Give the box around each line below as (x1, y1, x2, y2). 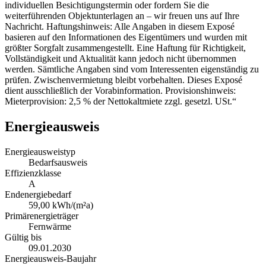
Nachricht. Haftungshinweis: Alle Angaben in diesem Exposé (5, 21, 235, 31)
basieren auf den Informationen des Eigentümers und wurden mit (5, 31, 247, 42)
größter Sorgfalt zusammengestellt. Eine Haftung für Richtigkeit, (5, 42, 246, 53)
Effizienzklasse (5, 167, 61, 178)
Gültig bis (5, 232, 42, 242)
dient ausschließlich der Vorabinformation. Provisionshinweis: (5, 85, 236, 96)
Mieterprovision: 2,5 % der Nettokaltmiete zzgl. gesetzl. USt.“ (5, 96, 236, 106)
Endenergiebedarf (5, 189, 71, 199)
